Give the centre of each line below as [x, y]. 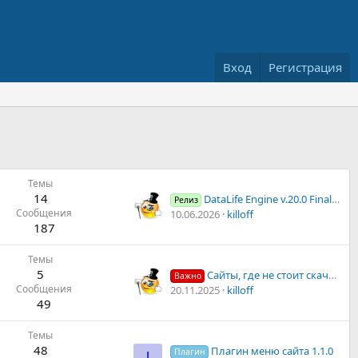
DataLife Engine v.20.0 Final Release [268, 199]
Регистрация [305, 68]
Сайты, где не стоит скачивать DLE [268, 275]
